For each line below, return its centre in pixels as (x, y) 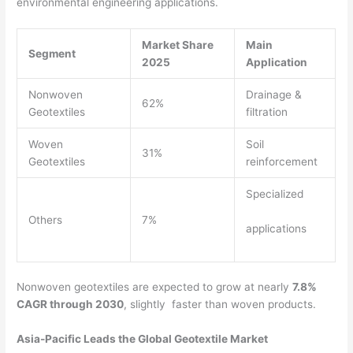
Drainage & (273, 94)
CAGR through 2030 (71, 305)
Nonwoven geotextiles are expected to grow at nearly (155, 287)
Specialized (277, 193)
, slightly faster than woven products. (220, 305)
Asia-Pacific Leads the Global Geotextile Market (144, 339)
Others (46, 219)
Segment (53, 53)
